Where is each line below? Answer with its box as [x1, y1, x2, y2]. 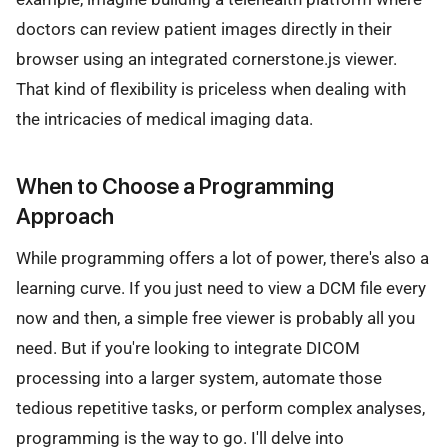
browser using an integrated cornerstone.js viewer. [16, 48, 397, 69]
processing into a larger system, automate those [16, 368, 382, 389]
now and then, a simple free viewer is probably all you [16, 308, 415, 329]
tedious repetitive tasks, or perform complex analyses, [16, 398, 425, 419]
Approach [16, 202, 114, 229]
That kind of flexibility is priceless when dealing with [16, 78, 406, 99]
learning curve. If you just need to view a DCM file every [16, 278, 426, 299]
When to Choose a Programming [16, 172, 334, 199]
